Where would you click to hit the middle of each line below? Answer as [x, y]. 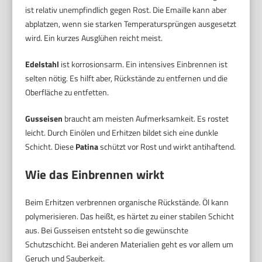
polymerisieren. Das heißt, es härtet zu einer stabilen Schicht [130, 216]
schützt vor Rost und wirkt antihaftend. [167, 146]
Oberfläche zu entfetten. [67, 92]
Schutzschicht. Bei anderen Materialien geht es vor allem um [130, 244]
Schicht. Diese [51, 146]
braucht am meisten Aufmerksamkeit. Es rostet [146, 118]
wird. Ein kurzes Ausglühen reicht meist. [94, 37]
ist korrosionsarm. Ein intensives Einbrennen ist [144, 64]
